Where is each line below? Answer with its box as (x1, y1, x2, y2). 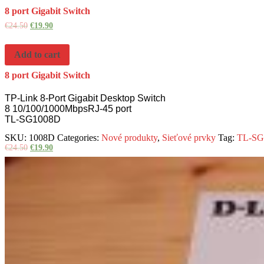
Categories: (57, 132, 101, 143)
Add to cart (14, 49, 60, 60)
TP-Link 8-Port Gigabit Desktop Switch (5, 93, 166, 103)
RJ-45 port (88, 103, 131, 114)
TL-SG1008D (5, 114, 61, 124)
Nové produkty (101, 132, 157, 143)
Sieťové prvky (162, 132, 216, 143)
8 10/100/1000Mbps (5, 103, 88, 114)
